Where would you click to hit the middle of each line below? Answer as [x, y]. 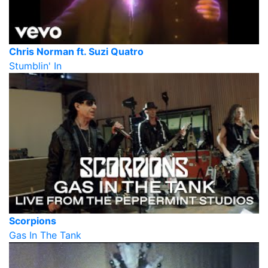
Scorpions [33, 221]
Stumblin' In [35, 66]
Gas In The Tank [45, 235]
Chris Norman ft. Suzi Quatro [76, 51]
